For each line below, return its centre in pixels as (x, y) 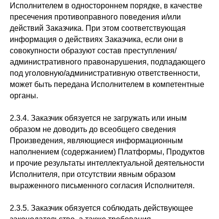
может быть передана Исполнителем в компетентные (107, 84)
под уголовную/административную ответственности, (105, 73)
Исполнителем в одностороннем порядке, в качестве (106, 6)
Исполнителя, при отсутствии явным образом (93, 174)
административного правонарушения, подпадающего (108, 62)
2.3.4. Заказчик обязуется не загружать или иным (98, 118)
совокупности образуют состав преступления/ (93, 51)
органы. (24, 96)
